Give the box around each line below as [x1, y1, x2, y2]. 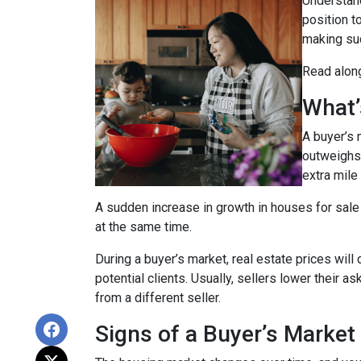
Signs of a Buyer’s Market [95, 321, 355, 347]
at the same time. [95, 219, 192, 234]
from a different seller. [95, 290, 221, 305]
